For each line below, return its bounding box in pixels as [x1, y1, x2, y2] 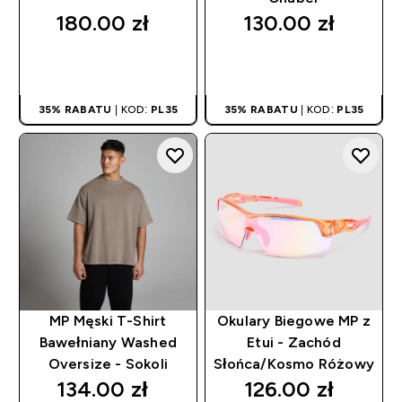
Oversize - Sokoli [48, 355, 169, 371]
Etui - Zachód [247, 334, 341, 350]
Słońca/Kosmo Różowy [214, 355, 374, 371]
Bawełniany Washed [39, 334, 178, 350]
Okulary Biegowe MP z [217, 312, 371, 328]
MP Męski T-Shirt [49, 312, 167, 328]
